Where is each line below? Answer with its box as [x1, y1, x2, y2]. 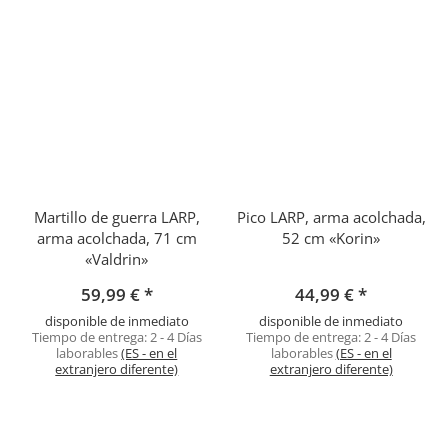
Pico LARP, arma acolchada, [236, 206, 426, 227]
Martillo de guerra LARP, [33, 206, 200, 227]
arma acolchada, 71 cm [36, 227, 197, 248]
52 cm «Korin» [282, 227, 381, 248]
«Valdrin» [85, 248, 149, 269]
